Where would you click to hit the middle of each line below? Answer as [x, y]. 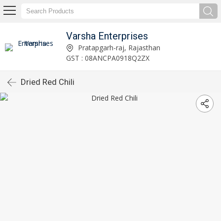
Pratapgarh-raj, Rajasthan [118, 47]
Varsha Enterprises [107, 36]
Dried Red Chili [48, 82]
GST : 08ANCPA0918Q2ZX [108, 58]
